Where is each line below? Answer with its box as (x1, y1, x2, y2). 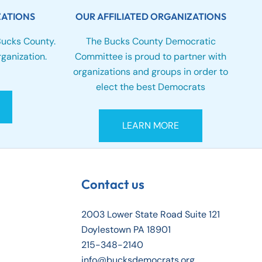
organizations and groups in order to (73, 65, 229, 78)
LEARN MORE (122, 119, 180, 132)
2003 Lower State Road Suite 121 (81, 208, 220, 221)
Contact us (81, 176, 144, 193)
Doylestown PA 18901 (81, 223, 171, 236)
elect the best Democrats (96, 80, 206, 93)
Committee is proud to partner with (75, 50, 227, 63)
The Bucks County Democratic (85, 35, 216, 47)
